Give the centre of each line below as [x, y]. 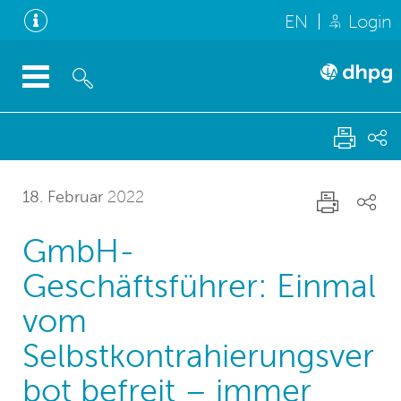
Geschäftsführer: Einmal [199, 286]
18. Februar [63, 196]
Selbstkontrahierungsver [198, 355]
